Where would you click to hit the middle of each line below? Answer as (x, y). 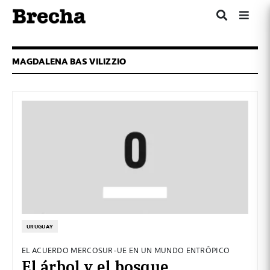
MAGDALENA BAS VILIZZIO (69, 61)
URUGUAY (40, 227)
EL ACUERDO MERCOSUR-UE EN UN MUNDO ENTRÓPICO (126, 250)
